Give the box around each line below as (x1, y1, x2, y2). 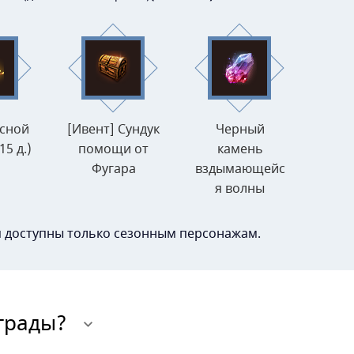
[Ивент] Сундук (67, 120, 160, 140)
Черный (215, 120, 265, 140)
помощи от (78, 140, 149, 160)
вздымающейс (194, 160, 285, 179)
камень (217, 140, 263, 160)
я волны (215, 179, 265, 199)
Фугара (91, 160, 136, 179)
